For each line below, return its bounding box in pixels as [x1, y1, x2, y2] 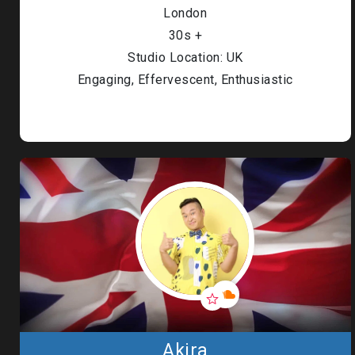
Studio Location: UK [128, 50, 243, 65]
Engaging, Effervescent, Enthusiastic [77, 72, 293, 87]
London [163, 6, 208, 21]
